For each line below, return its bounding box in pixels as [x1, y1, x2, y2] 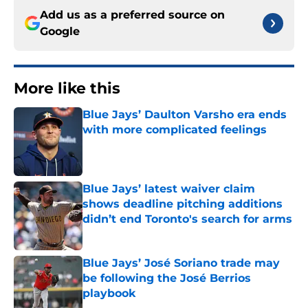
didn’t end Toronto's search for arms [82, 212, 292, 226]
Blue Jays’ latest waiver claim [82, 182, 255, 196]
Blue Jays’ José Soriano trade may [82, 256, 280, 270]
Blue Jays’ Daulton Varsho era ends [82, 108, 287, 122]
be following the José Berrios [82, 272, 251, 285]
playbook [82, 287, 135, 300]
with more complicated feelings [82, 123, 267, 137]
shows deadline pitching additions [82, 197, 283, 211]
